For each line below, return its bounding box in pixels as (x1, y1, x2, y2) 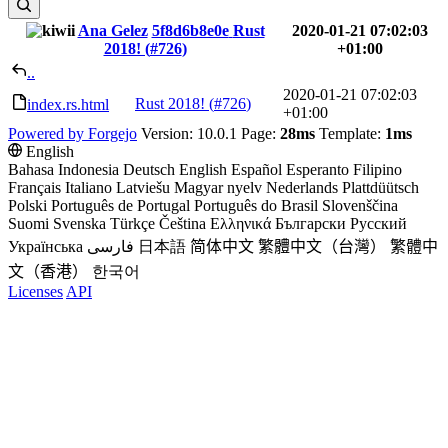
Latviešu (116, 179, 170, 196)
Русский (350, 215, 407, 232)
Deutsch (123, 161, 175, 178)
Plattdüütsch (342, 179, 419, 196)
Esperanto (286, 161, 349, 178)
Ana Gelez (77, 22, 148, 39)
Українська (8, 238, 83, 255)
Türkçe (110, 215, 155, 232)
